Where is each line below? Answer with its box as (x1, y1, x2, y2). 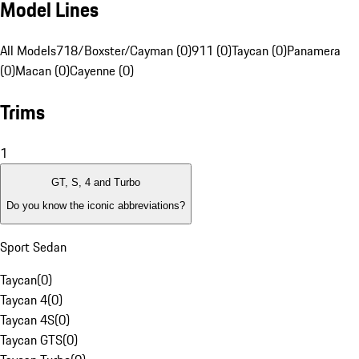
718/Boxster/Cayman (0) (56, 41, 192, 61)
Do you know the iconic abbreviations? (6, 199, 185, 212)
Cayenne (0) (70, 61, 134, 81)
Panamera (287, 41, 341, 61)
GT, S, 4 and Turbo (51, 176, 140, 189)
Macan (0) (15, 61, 70, 81)
